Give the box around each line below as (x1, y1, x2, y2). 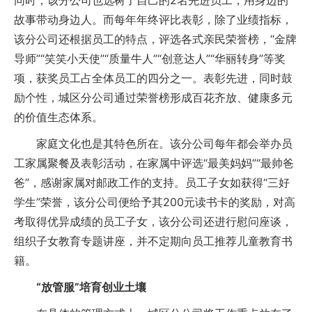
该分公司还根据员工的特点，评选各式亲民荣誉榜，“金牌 (14, 32, 297, 46)
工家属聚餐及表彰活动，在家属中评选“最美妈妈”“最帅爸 (14, 156, 294, 170)
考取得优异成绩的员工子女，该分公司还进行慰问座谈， (14, 214, 292, 228)
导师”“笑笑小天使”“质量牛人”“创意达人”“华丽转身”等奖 (14, 52, 286, 65)
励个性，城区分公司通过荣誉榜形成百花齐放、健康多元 (14, 91, 292, 104)
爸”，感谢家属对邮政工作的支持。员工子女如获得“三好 (14, 175, 290, 189)
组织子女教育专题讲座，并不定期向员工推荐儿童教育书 (14, 234, 292, 248)
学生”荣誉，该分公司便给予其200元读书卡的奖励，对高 (14, 195, 295, 209)
